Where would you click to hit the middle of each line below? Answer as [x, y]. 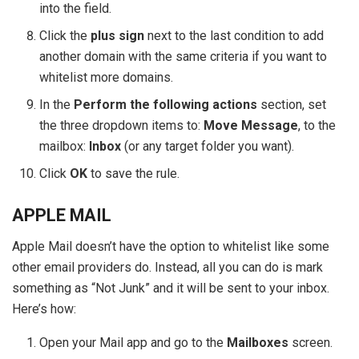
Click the [65, 36]
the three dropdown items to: [122, 126]
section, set [292, 105]
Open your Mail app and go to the [133, 342]
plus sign [118, 36]
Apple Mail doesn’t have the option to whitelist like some [171, 246]
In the [57, 105]
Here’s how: [44, 309]
